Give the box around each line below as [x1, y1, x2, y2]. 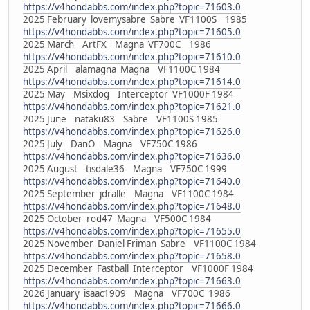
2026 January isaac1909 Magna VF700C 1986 [23, 287, 232, 300]
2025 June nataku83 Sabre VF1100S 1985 [23, 113, 218, 126]
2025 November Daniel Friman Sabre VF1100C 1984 [23, 237, 256, 250]
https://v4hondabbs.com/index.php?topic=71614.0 [23, 75, 241, 89]
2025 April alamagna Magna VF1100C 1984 [23, 63, 220, 76]
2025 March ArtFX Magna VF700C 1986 [23, 38, 217, 51]
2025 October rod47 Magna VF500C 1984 [23, 212, 211, 226]
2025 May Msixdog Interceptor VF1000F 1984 [23, 88, 234, 101]
